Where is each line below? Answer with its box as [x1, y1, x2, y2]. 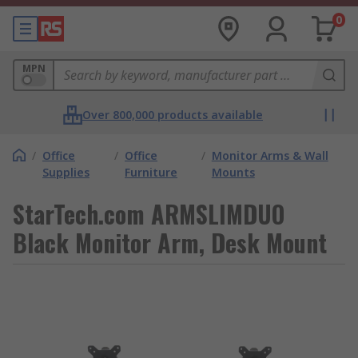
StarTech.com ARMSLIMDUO [13, 196, 284, 232]
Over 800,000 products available [82, 107, 263, 122]
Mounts [211, 165, 255, 180]
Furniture [125, 165, 178, 180]
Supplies [42, 165, 89, 180]
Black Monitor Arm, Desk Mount [13, 225, 327, 261]
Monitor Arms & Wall [211, 148, 328, 163]
